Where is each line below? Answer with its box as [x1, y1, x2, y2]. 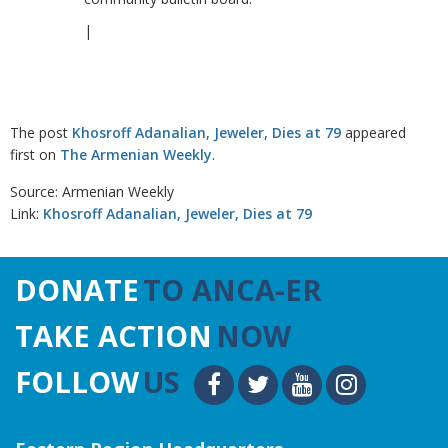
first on [10, 145, 60, 164]
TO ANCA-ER [143, 270, 322, 309]
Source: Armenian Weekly [10, 182, 174, 201]
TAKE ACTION [15, 316, 212, 355]
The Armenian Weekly [60, 145, 212, 164]
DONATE [15, 270, 139, 309]
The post [10, 123, 72, 142]
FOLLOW [15, 362, 139, 401]
